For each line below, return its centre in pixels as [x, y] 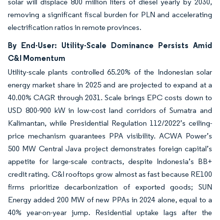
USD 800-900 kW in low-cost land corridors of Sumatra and [110, 110]
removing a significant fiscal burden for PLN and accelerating [110, 14]
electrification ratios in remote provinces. [75, 27]
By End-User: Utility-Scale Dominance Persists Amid [110, 45]
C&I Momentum [37, 58]
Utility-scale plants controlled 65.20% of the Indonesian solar [110, 72]
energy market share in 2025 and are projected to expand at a [110, 84]
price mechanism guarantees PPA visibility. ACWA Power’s [110, 136]
